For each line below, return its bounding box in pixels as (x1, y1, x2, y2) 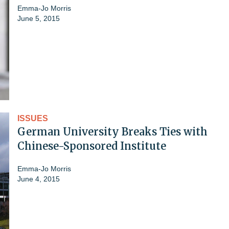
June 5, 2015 (17, 14, 60, 22)
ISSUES (17, 113, 48, 123)
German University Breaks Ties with (17, 125, 208, 138)
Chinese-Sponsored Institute (17, 139, 166, 152)
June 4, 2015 (17, 174, 60, 183)
